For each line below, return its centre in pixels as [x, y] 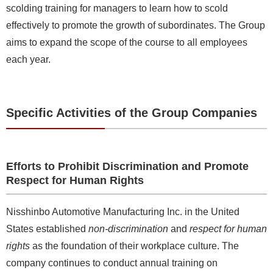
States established [47, 229]
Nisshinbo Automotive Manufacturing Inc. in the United [123, 211]
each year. [28, 59]
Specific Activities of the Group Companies [132, 112]
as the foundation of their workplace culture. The [134, 246]
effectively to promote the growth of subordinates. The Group [136, 25]
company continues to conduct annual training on [112, 263]
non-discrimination [128, 229]
